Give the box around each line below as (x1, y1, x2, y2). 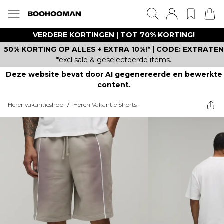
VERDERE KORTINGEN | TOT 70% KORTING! (33, 30, 195, 39)
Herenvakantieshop (8, 101, 63, 108)
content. (97, 80, 131, 89)
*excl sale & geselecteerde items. (56, 55, 171, 64)
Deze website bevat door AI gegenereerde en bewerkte (5, 70, 222, 79)
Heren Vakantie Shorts (73, 101, 137, 108)
